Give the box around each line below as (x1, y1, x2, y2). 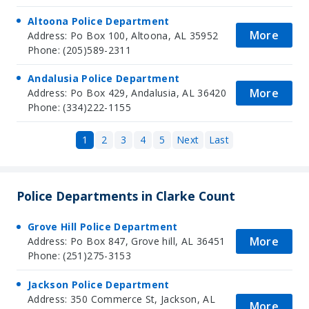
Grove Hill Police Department (28, 220, 178, 234)
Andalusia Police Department (28, 72, 180, 86)
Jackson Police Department (28, 277, 170, 291)
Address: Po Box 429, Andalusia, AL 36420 (28, 86, 226, 100)
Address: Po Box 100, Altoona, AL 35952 (28, 28, 219, 42)
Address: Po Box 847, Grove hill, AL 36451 (28, 235, 226, 248)
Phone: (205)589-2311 (28, 43, 131, 57)
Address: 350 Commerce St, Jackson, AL (28, 292, 215, 306)
